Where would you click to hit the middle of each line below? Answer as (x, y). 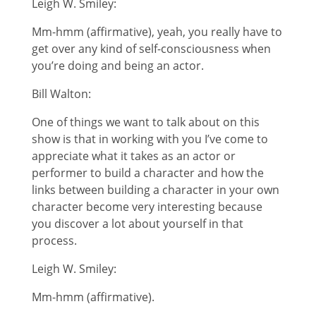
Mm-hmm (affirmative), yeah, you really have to (157, 31)
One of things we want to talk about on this (145, 122)
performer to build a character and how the (147, 172)
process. (54, 240)
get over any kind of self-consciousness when (151, 48)
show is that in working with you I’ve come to (150, 139)
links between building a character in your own (155, 189)
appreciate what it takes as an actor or (133, 156)
